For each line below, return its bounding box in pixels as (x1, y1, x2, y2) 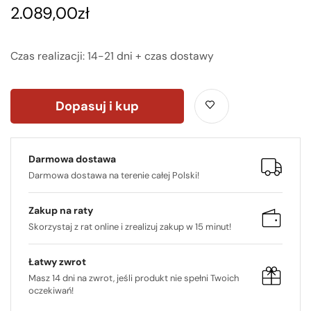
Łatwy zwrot (28, 255, 86, 268)
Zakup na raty (28, 203, 93, 217)
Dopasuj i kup (56, 97, 139, 115)
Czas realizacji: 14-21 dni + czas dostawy (10, 48, 214, 63)
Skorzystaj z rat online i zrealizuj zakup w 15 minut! (28, 220, 231, 233)
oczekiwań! (28, 284, 74, 296)
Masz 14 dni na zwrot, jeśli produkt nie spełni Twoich (28, 271, 239, 284)
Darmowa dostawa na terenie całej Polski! (28, 169, 199, 181)
